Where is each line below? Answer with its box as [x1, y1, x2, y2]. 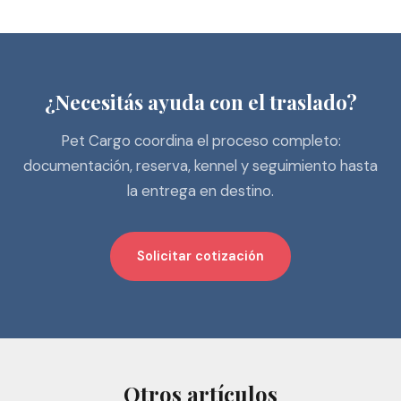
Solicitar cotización [137, 248, 264, 264]
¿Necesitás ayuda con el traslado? [44, 89, 357, 115]
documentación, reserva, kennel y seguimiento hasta [23, 156, 378, 175]
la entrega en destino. [127, 181, 274, 200]
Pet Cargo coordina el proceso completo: [60, 131, 341, 150]
